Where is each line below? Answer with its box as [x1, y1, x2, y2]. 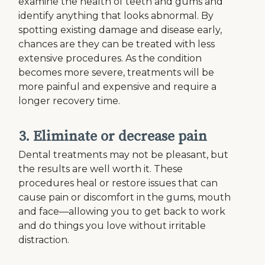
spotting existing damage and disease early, [18, 24, 222, 35]
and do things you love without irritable [18, 220, 206, 231]
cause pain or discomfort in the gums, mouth [18, 192, 231, 203]
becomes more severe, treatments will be [18, 67, 215, 78]
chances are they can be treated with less [18, 38, 215, 50]
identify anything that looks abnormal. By [18, 10, 214, 21]
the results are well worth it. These [18, 163, 183, 174]
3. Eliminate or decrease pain [18, 128, 208, 146]
